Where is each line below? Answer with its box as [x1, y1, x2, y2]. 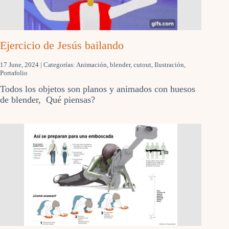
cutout [133, 60, 151, 68]
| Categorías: [40, 60, 76, 68]
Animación [76, 60, 107, 68]
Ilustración [154, 60, 184, 68]
